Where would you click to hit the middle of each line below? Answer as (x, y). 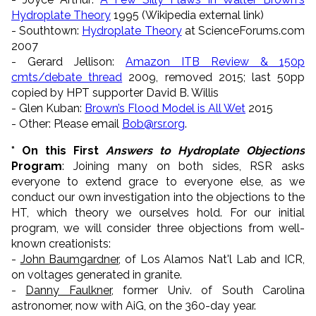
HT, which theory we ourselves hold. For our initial (158, 212)
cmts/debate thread (67, 77)
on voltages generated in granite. (97, 274)
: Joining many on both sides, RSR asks (183, 166)
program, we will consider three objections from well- (158, 228)
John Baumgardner (69, 259)
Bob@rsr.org (153, 123)
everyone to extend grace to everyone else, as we (158, 181)
